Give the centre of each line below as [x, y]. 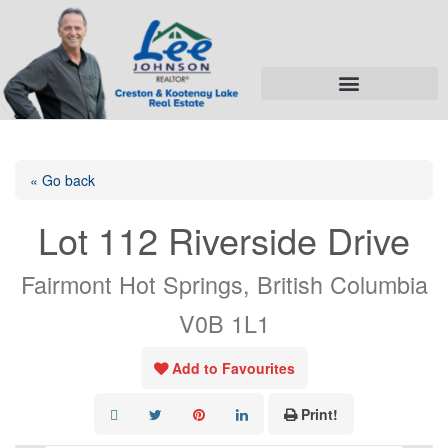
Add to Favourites [233, 367]
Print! [319, 413]
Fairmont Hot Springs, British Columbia [224, 283]
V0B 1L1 [224, 322]
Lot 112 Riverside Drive [224, 239]
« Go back [62, 179]
